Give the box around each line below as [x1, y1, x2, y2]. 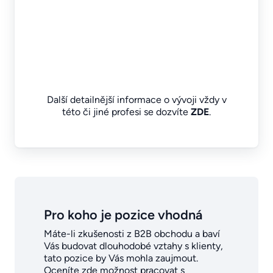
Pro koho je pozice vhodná [44, 206, 202, 222]
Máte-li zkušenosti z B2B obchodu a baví [44, 227, 220, 239]
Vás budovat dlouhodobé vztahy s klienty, [44, 239, 223, 252]
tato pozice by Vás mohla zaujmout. [44, 252, 198, 264]
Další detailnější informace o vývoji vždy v [46, 93, 227, 105]
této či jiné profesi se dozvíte [62, 105, 191, 118]
